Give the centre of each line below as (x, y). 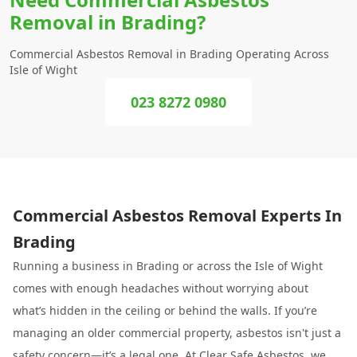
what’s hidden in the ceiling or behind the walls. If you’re (165, 310)
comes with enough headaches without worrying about (161, 288)
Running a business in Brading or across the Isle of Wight (168, 266)
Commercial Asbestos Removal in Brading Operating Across (169, 54)
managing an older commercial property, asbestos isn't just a (177, 333)
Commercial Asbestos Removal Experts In (177, 216)
